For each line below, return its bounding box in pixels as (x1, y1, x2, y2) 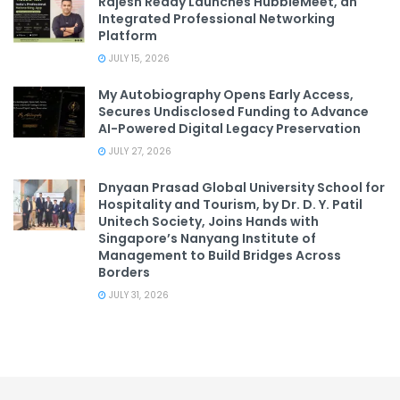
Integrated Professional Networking (98, 9, 335, 28)
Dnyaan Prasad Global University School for (98, 178, 385, 196)
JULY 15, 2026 (106, 51, 170, 65)
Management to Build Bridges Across (98, 246, 341, 264)
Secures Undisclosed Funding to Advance (98, 102, 369, 121)
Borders (98, 262, 150, 281)
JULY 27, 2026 (106, 144, 171, 158)
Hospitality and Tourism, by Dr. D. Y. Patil (98, 195, 362, 213)
